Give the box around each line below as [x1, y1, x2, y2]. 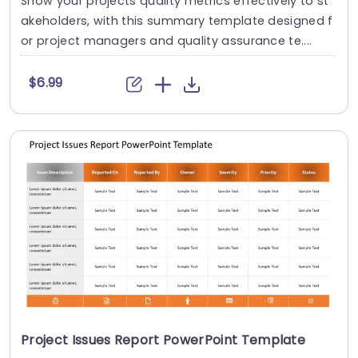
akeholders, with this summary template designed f [21, 13, 333, 30]
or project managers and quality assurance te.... [21, 33, 312, 50]
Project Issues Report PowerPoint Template [21, 330, 306, 349]
